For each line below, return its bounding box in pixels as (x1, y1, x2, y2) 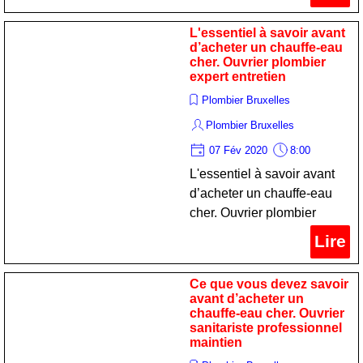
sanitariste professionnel (190, 321, 342, 335)
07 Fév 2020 (206, 144, 271, 156)
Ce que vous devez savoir (190, 277, 348, 291)
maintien (190, 335, 242, 349)
